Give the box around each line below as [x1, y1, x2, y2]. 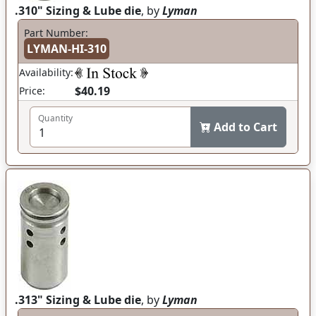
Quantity [38, 112, 73, 124]
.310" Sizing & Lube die [15, 3, 141, 18]
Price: [19, 84, 45, 97]
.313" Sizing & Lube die [15, 292, 141, 308]
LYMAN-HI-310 [27, 41, 107, 56]
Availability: [19, 66, 73, 79]
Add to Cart [214, 119, 277, 135]
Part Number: [24, 26, 88, 39]
